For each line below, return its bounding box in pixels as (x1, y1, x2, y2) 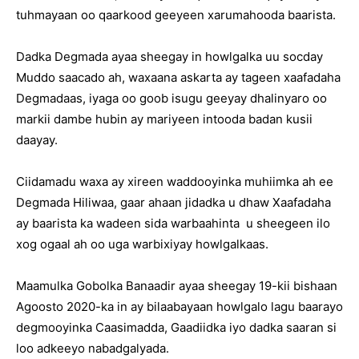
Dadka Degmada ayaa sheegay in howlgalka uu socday (16, 49, 323, 64)
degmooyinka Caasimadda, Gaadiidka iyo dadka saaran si (16, 320, 337, 335)
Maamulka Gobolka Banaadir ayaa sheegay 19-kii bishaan (16, 278, 337, 293)
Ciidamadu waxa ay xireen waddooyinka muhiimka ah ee (16, 174, 333, 189)
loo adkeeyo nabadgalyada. (16, 341, 169, 356)
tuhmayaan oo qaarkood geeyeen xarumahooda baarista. (16, 7, 336, 22)
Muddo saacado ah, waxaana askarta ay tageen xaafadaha (16, 70, 341, 85)
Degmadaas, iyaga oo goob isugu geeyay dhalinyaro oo (16, 91, 327, 106)
